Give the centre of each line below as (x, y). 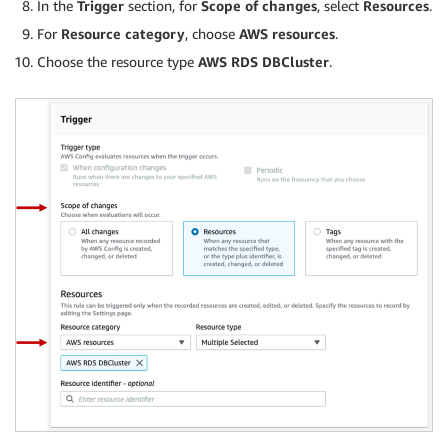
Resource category (123, 33)
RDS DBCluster (280, 61)
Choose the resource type (117, 61)
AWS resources (287, 33)
